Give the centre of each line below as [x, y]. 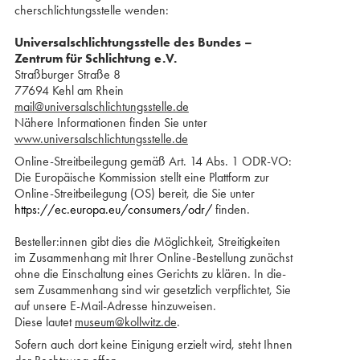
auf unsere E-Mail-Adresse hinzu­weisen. [117, 306]
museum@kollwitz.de [125, 322]
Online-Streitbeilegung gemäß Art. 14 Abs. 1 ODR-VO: [153, 161]
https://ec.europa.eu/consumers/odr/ [113, 209]
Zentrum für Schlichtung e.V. [95, 58]
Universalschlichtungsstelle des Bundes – [135, 42]
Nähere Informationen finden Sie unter [110, 123]
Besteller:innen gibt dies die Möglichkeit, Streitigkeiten [147, 241]
